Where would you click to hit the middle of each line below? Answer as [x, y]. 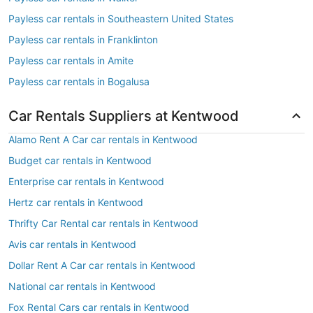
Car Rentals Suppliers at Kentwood [124, 116]
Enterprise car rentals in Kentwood [86, 181]
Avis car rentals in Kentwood [72, 244]
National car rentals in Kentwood [82, 286]
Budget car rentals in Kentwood [80, 160]
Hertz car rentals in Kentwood [76, 202]
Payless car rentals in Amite [71, 60]
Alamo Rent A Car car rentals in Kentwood [103, 139]
